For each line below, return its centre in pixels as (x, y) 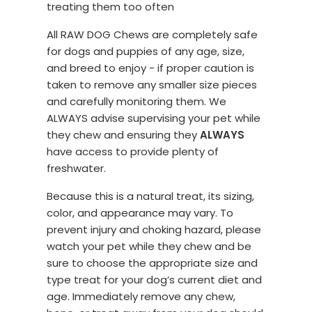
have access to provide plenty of (133, 151)
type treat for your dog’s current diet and (155, 279)
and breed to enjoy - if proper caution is (151, 68)
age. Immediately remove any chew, (141, 296)
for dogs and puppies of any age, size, (146, 51)
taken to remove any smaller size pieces (152, 84)
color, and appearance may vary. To (140, 212)
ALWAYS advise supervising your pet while (154, 118)
